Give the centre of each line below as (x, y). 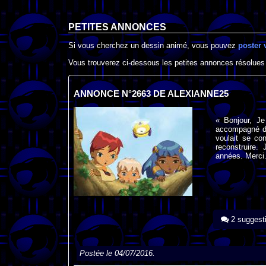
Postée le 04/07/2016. (117, 254)
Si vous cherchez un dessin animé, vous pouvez (153, 46)
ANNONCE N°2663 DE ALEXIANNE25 (151, 94)
